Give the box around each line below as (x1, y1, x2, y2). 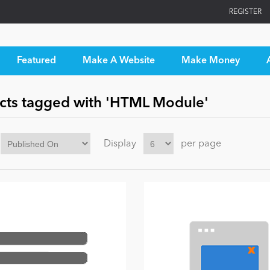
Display (103, 139, 136, 149)
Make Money (181, 56, 240, 66)
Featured (16, 56, 56, 66)
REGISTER (229, 8, 262, 16)
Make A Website (82, 56, 155, 66)
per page (180, 139, 221, 149)
